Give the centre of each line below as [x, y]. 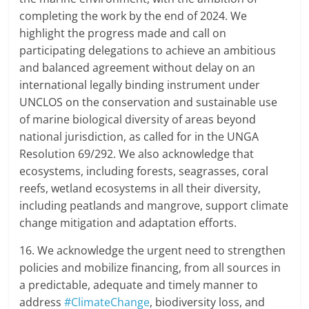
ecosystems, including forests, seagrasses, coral [144, 171]
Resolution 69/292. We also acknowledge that [137, 154]
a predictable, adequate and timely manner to [139, 285]
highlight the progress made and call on [123, 33]
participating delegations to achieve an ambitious [148, 51]
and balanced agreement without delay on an [138, 68]
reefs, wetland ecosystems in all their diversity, [140, 189]
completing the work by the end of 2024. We [133, 16]
